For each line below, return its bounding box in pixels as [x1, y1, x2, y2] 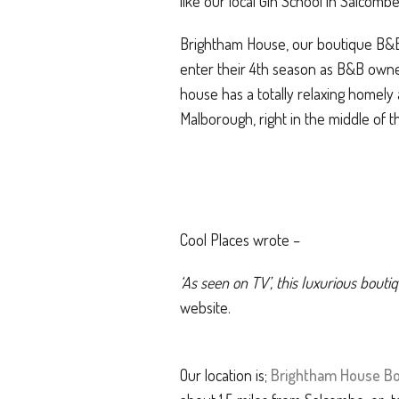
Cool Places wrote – [180, 230, 300, 249]
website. [180, 297, 231, 317]
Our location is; [180, 365, 271, 385]
